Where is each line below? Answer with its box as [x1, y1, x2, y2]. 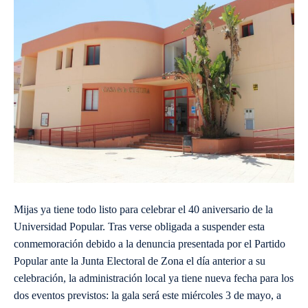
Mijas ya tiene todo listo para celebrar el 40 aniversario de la [14, 203, 273, 216]
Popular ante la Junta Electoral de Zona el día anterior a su [14, 255, 265, 267]
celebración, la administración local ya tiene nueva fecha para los [14, 272, 294, 285]
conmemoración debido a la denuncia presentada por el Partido [14, 238, 285, 250]
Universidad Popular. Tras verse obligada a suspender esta [14, 221, 265, 233]
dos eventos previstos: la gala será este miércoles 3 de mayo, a [14, 289, 281, 302]
